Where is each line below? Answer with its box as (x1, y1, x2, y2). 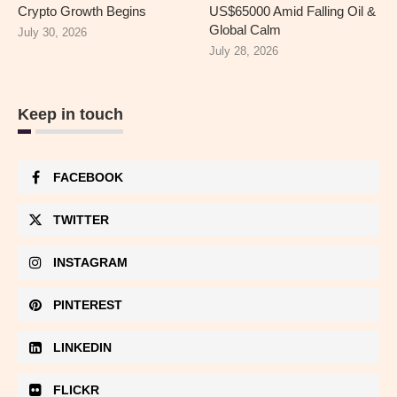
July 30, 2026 (18, 26, 87, 40)
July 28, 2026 (209, 44, 279, 58)
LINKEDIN (53, 340, 112, 355)
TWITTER (53, 213, 109, 228)
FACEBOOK (53, 170, 123, 185)
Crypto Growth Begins (18, 4, 146, 19)
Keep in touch (18, 105, 123, 124)
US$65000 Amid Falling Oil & (209, 4, 377, 19)
